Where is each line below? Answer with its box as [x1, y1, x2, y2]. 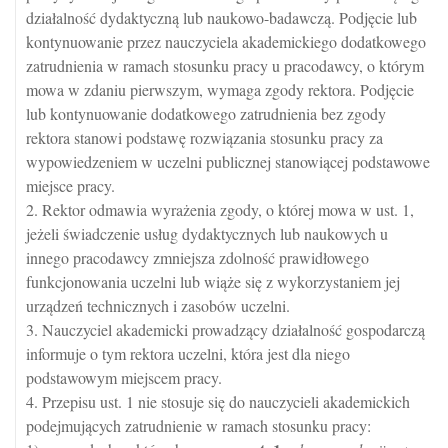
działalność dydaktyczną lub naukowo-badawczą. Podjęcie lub [26, 7, 417, 28]
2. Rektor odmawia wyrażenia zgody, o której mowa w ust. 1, [26, 199, 414, 220]
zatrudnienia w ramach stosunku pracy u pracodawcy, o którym [26, 55, 424, 76]
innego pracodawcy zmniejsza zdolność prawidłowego [26, 247, 369, 268]
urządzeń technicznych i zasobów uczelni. [26, 295, 290, 316]
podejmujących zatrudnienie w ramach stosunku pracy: [26, 415, 371, 436]
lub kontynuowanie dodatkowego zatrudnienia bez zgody [26, 103, 386, 124]
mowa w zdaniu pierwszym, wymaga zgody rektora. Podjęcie [26, 79, 414, 100]
